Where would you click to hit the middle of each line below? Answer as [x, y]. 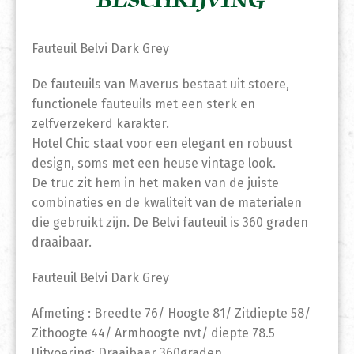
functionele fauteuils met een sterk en [143, 104]
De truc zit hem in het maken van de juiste [155, 183]
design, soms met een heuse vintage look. [154, 164]
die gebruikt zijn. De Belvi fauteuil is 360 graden [170, 223]
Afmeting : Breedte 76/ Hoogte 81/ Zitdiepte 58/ [171, 314]
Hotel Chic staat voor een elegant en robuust [162, 144]
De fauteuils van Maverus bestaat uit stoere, [160, 85]
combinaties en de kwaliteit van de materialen [167, 203]
